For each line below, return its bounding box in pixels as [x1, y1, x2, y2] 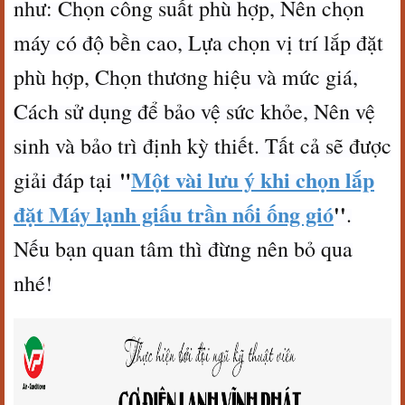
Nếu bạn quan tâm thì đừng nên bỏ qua [14, 234, 353, 263]
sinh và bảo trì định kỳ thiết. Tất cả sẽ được [14, 131, 391, 160]
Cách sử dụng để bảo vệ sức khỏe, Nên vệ [14, 97, 375, 126]
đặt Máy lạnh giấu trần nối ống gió [14, 198, 334, 230]
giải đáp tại [14, 165, 119, 194]
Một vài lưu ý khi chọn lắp [131, 164, 374, 195]
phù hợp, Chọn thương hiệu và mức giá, [14, 62, 358, 91]
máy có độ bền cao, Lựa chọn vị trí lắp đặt [14, 28, 383, 57]
